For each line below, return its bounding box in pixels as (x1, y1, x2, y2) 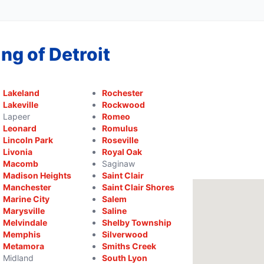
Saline (101, 206, 127, 216)
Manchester (3, 182, 52, 192)
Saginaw (101, 159, 135, 169)
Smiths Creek (101, 241, 156, 251)
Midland (3, 253, 34, 263)
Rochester (101, 88, 143, 98)
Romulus (101, 123, 138, 133)
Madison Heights (3, 170, 72, 180)
